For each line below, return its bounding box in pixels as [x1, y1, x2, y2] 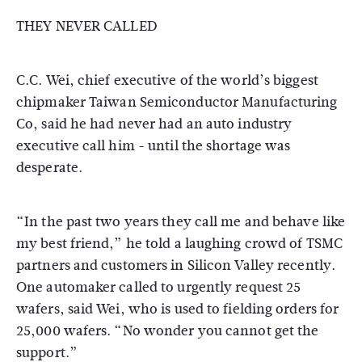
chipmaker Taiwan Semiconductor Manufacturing [16, 92, 338, 112]
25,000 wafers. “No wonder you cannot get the [16, 321, 319, 341]
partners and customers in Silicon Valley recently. [16, 255, 336, 276]
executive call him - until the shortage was [16, 136, 291, 156]
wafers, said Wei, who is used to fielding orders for [16, 299, 339, 319]
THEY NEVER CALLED [16, 16, 158, 36]
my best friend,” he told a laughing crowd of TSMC [16, 234, 343, 254]
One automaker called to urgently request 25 [16, 277, 301, 297]
